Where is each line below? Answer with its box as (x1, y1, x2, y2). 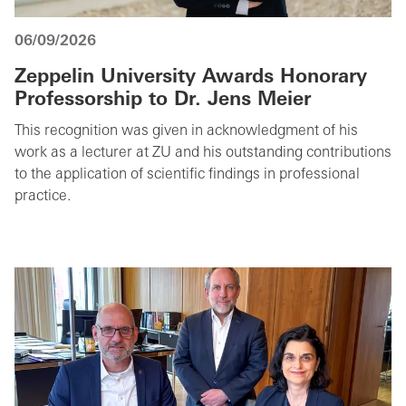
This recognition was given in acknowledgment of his (14, 123, 358, 139)
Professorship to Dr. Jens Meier (14, 90, 311, 110)
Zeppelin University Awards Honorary (14, 67, 367, 87)
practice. (14, 188, 71, 204)
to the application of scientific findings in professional (14, 167, 360, 182)
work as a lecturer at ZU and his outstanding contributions (14, 145, 391, 160)
